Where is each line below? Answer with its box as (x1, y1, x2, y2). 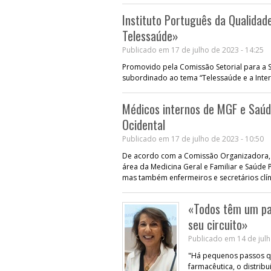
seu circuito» (188, 215, 248, 233)
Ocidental (122, 115, 165, 134)
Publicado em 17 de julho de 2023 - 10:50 (122, 133, 264, 144)
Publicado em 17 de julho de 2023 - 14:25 (122, 44, 264, 55)
